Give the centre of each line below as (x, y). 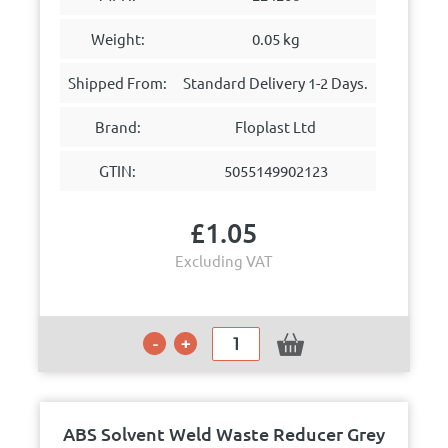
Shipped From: (118, 82)
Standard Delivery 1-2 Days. (276, 82)
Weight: (117, 38)
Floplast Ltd (276, 126)
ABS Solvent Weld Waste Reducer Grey (223, 433)
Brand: (117, 126)
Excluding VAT (224, 260)
